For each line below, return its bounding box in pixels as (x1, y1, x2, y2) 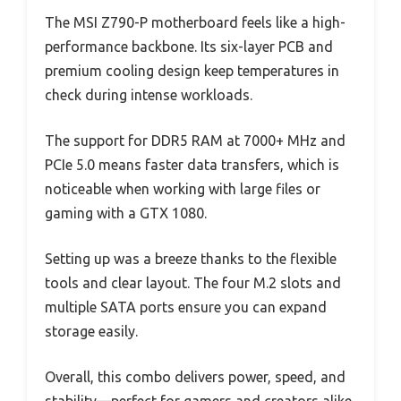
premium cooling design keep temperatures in (45, 62, 339, 79)
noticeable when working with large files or (45, 180, 320, 197)
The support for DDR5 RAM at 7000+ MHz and (45, 132, 346, 149)
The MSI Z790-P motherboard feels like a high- (45, 13, 346, 30)
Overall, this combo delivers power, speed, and (45, 368, 346, 385)
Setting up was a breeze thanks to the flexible (45, 250, 337, 267)
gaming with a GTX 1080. (45, 204, 207, 221)
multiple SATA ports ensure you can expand (45, 298, 327, 315)
